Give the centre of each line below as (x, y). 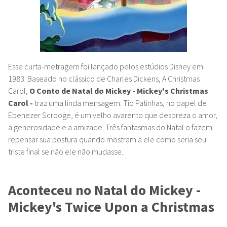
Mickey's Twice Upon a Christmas (111, 206)
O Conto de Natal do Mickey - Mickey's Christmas (119, 90)
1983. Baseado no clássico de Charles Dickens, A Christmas (104, 78)
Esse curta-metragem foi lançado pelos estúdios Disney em (106, 66)
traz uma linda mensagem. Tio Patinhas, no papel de (120, 103)
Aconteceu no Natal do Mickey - (104, 190)
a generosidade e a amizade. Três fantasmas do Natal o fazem (110, 127)
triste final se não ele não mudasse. (66, 151)
